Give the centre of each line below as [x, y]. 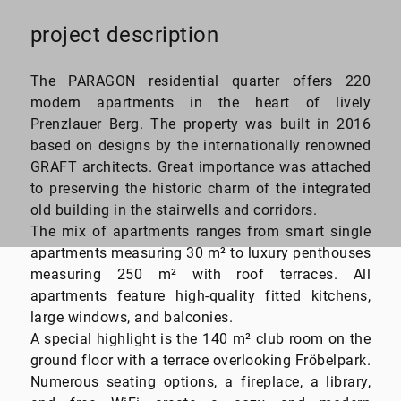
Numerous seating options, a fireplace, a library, [200, 382]
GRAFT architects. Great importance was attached [200, 167]
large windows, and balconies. [132, 318]
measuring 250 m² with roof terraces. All [200, 275]
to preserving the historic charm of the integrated [200, 189]
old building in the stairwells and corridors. [174, 210]
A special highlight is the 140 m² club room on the [200, 339]
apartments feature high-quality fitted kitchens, [200, 296]
